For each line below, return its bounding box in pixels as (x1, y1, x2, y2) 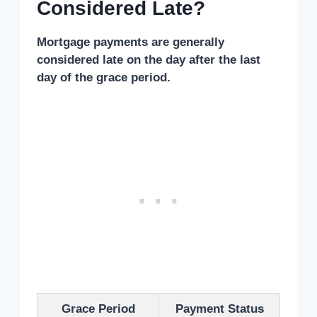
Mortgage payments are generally (37, 35, 224, 50)
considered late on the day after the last (37, 53, 260, 67)
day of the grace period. (37, 71, 171, 85)
